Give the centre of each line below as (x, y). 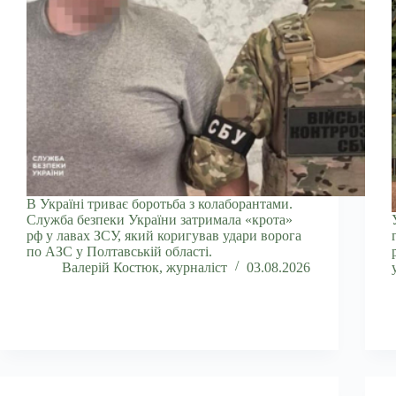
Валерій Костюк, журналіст (145, 267)
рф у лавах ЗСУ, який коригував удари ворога (164, 235)
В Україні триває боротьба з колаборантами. (160, 203)
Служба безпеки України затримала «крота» (160, 219)
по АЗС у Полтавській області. (119, 251)
